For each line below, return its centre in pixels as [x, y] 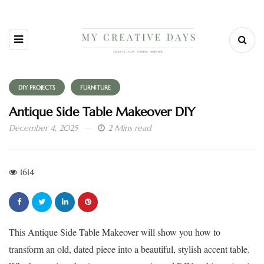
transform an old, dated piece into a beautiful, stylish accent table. [129, 249]
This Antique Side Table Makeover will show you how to [115, 232]
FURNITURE [95, 87]
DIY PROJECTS [37, 87]
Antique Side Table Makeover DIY [102, 112]
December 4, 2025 [43, 128]
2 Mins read [129, 128]
